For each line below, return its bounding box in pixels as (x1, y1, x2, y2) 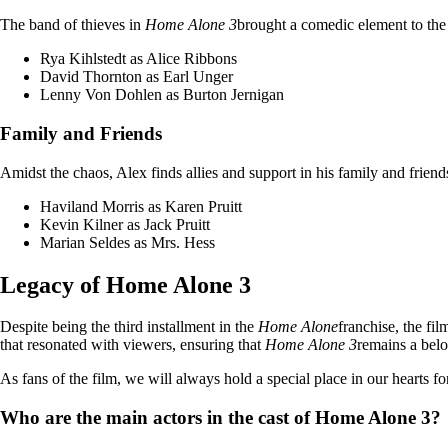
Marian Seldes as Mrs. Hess (40, 233, 215, 251)
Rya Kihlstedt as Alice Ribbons (40, 50, 237, 68)
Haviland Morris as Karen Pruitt (40, 197, 242, 215)
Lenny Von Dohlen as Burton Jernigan (40, 86, 284, 104)
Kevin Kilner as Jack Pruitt (40, 215, 210, 233)
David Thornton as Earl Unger (40, 68, 233, 86)
